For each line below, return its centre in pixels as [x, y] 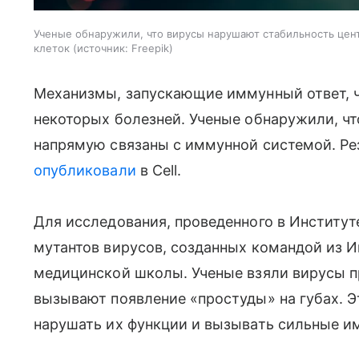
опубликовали [85, 170]
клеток [52, 48]
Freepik [150, 48]
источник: [103, 48]
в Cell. [159, 170]
